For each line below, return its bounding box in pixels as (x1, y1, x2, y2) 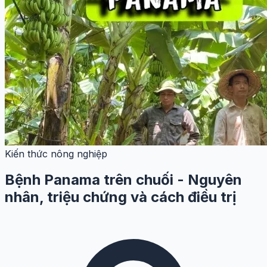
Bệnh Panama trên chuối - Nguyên (5, 171, 242, 189)
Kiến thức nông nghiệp (5, 147, 107, 160)
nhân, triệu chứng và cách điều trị (5, 188, 237, 206)
